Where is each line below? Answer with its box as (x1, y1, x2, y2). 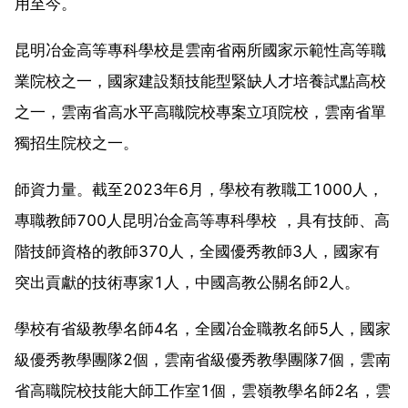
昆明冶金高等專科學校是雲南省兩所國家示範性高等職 (15, 40, 386, 59)
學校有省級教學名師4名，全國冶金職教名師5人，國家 (15, 319, 391, 338)
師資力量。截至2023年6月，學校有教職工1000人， (15, 179, 383, 199)
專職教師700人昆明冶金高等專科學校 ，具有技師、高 (15, 210, 390, 229)
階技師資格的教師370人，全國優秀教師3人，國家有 (15, 241, 380, 260)
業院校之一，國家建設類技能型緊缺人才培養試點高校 (15, 71, 386, 90)
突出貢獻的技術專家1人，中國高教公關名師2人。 (15, 272, 360, 291)
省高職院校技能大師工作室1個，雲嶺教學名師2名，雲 (15, 381, 391, 400)
